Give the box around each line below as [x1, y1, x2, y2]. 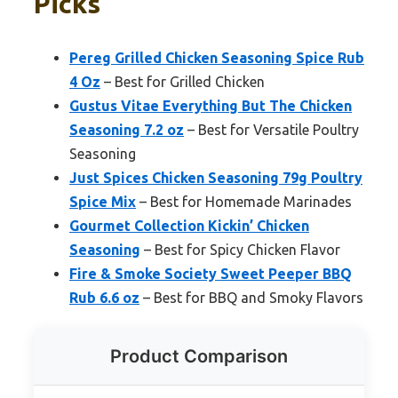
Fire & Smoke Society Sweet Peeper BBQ [69, 266, 352, 283]
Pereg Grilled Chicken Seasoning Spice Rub [69, 50, 364, 67]
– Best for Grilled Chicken [100, 74, 265, 91]
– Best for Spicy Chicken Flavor [140, 242, 340, 259]
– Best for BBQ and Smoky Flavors [139, 290, 363, 306]
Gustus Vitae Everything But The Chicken [69, 98, 352, 115]
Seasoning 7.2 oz [69, 122, 184, 139]
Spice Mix [69, 194, 136, 211]
